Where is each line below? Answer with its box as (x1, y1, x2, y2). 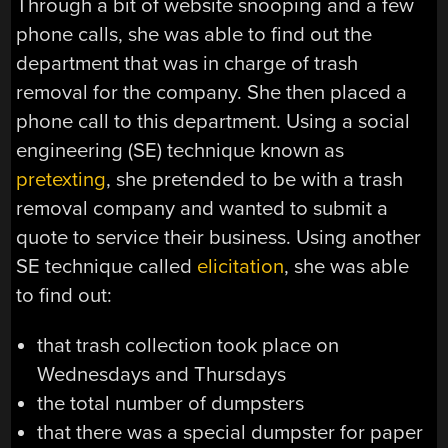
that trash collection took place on (36, 332, 339, 358)
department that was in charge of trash (16, 51, 359, 77)
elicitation (197, 254, 285, 280)
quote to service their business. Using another (16, 225, 422, 251)
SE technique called (16, 254, 198, 280)
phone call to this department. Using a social (16, 109, 411, 135)
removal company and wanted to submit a (16, 196, 389, 222)
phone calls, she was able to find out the (16, 22, 373, 48)
